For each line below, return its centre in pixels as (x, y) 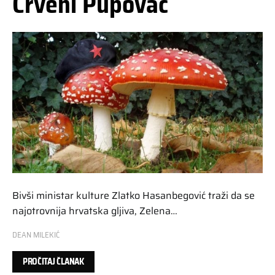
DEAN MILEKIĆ (36, 234)
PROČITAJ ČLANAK (53, 261)
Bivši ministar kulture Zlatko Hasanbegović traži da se (134, 195)
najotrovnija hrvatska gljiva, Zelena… (95, 211)
